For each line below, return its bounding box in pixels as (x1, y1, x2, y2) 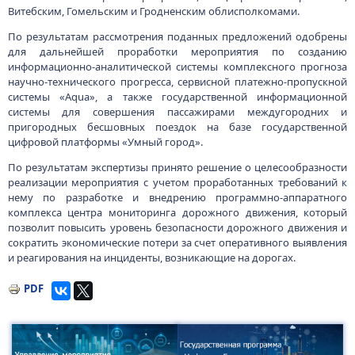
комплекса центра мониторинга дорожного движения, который (7, 205, 348, 219)
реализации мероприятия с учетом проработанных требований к (7, 175, 348, 189)
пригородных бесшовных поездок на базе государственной (7, 120, 348, 134)
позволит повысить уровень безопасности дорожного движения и (7, 220, 348, 235)
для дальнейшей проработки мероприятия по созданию (7, 44, 348, 59)
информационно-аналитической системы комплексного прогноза (7, 59, 348, 74)
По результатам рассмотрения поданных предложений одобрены (7, 29, 348, 44)
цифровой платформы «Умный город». (7, 135, 203, 149)
